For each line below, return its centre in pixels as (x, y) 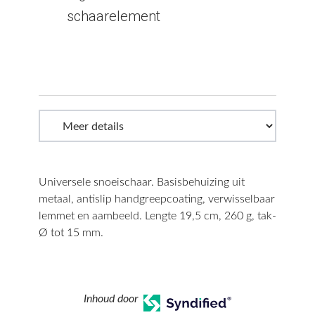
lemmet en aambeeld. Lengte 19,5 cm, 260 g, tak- (157, 216)
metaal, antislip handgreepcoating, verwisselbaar (157, 199)
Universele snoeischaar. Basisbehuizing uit (142, 182)
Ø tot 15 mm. (71, 233)
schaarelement (114, 16)
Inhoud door (111, 299)
